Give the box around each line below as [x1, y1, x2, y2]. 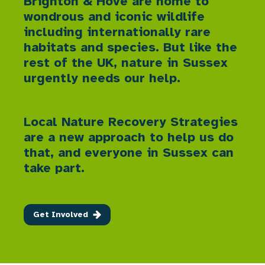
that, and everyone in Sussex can [24, 144, 234, 160]
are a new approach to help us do [24, 128, 234, 145]
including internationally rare [24, 23, 211, 40]
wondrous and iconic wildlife [24, 8, 205, 24]
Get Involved [33, 209, 88, 219]
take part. [24, 159, 85, 176]
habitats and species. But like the [24, 38, 237, 55]
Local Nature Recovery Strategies [24, 113, 238, 130]
